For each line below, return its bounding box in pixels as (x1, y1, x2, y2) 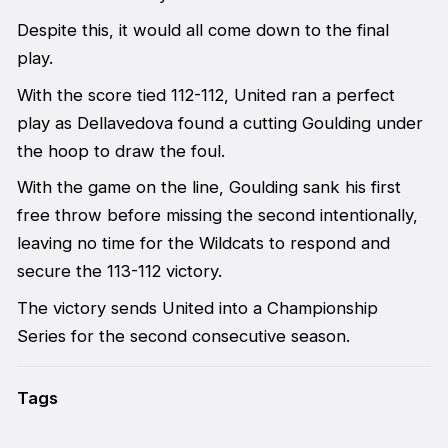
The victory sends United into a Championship (16, 297, 378, 318)
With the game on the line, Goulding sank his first (16, 177, 401, 198)
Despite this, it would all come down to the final (16, 20, 389, 41)
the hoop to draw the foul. (16, 140, 225, 161)
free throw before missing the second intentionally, (16, 205, 418, 226)
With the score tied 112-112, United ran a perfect (16, 84, 395, 105)
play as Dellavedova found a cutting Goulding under (16, 112, 423, 133)
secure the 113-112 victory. (16, 261, 222, 282)
